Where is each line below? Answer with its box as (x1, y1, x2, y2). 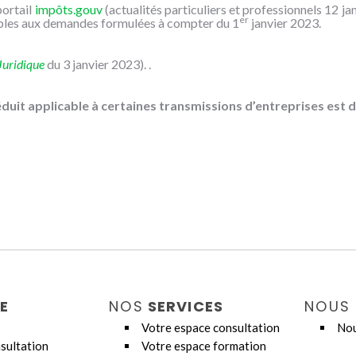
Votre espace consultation (141, 320, 280, 335)
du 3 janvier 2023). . (44, 56, 151, 72)
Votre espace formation (141, 339, 266, 353)
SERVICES (144, 296, 223, 316)
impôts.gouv (34, 2, 103, 17)
